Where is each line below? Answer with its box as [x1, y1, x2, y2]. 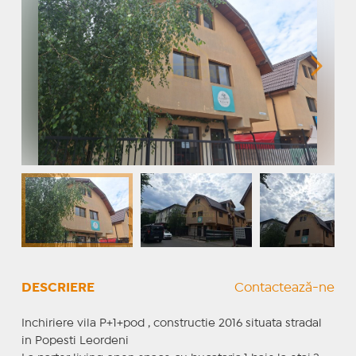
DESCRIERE [21, 281, 95, 294]
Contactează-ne [234, 281, 335, 294]
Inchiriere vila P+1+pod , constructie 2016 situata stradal [21, 318, 322, 328]
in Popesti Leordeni [21, 335, 129, 346]
